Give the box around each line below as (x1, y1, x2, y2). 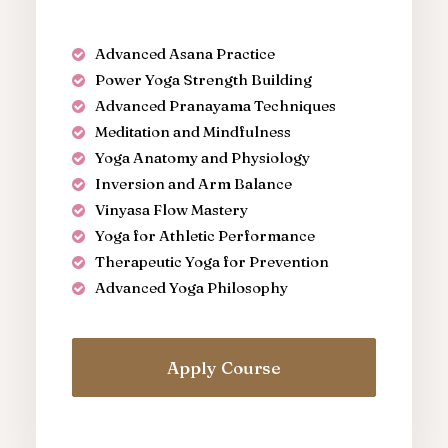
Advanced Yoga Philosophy (94, 278, 288, 297)
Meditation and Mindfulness (94, 122, 291, 141)
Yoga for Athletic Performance (94, 226, 315, 245)
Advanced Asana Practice (94, 44, 275, 63)
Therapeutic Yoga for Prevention (94, 252, 329, 271)
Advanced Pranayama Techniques (94, 96, 336, 115)
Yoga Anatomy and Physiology (94, 148, 310, 167)
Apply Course (167, 357, 281, 378)
